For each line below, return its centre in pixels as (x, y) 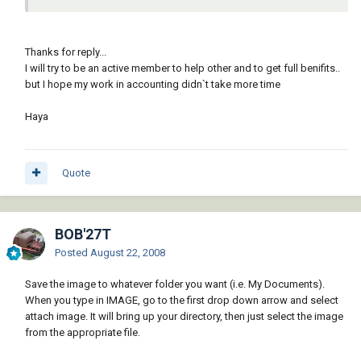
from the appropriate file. (83, 333)
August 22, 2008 (128, 253)
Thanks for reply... (66, 52)
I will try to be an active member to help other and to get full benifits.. (183, 68)
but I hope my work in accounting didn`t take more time (153, 85)
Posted (73, 253)
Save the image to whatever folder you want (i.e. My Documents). (175, 284)
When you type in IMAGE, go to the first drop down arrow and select (182, 301)
